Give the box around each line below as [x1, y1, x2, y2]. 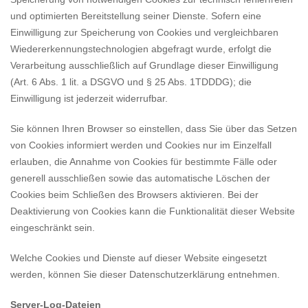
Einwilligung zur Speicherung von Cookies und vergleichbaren [10, 27, 278, 38]
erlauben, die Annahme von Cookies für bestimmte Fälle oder [10, 156, 277, 167]
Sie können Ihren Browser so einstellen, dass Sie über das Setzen [10, 123, 297, 134]
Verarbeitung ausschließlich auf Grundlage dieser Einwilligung [10, 60, 278, 71]
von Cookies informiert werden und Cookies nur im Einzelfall [10, 140, 272, 151]
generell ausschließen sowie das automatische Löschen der [10, 173, 270, 184]
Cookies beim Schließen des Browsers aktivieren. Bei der [10, 189, 258, 200]
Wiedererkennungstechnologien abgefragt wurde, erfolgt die [10, 43, 272, 54]
